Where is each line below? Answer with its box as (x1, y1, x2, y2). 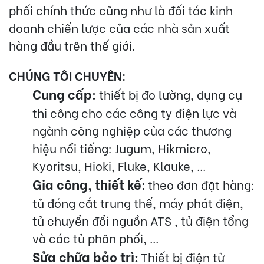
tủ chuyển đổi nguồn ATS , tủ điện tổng (32, 211, 249, 229)
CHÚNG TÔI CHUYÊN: (9, 66, 126, 84)
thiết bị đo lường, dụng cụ (96, 85, 242, 103)
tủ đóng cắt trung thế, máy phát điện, (32, 193, 243, 211)
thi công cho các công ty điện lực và (32, 103, 236, 121)
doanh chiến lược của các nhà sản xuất (9, 18, 230, 36)
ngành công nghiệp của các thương (32, 121, 232, 138)
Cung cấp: (32, 84, 96, 103)
